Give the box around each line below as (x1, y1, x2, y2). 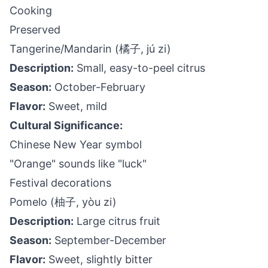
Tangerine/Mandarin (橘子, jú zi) (10, 42, 171, 55)
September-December (51, 234, 166, 246)
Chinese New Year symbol (10, 138, 142, 151)
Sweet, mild (45, 100, 107, 112)
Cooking (10, 4, 52, 17)
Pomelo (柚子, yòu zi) (10, 196, 117, 208)
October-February (51, 81, 145, 93)
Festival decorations (10, 176, 111, 189)
